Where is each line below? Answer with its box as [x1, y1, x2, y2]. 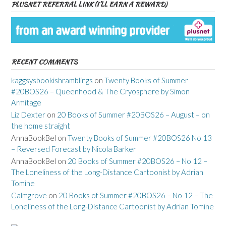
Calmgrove [11, 191, 47, 200]
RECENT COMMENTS [11, 57, 78, 67]
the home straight [11, 121, 70, 131]
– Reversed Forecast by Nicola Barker [11, 144, 136, 154]
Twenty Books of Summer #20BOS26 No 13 [68, 133, 212, 143]
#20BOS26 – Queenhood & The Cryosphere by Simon [11, 87, 190, 96]
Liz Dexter [11, 110, 45, 120]
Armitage [11, 98, 41, 107]
